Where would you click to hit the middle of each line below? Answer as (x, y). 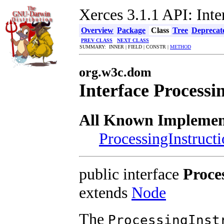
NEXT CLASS (133, 40)
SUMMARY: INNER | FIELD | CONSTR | (125, 47)
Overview (97, 30)
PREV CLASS (97, 40)
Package (131, 30)
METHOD (180, 47)
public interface (131, 174)
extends (105, 192)
